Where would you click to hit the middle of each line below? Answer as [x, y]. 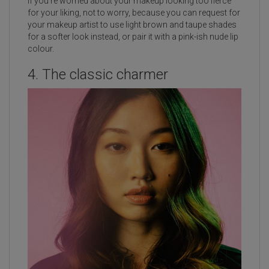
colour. [41, 49]
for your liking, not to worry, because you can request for [134, 13]
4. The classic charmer [100, 75]
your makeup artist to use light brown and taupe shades [132, 25]
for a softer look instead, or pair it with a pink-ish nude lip [133, 37]
